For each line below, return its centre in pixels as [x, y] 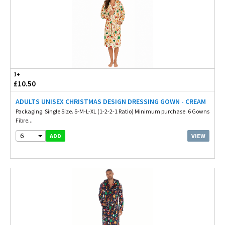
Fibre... [24, 120]
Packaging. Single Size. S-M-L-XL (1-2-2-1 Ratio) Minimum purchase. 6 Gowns [113, 111]
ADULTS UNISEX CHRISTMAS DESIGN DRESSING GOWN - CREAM [111, 101]
